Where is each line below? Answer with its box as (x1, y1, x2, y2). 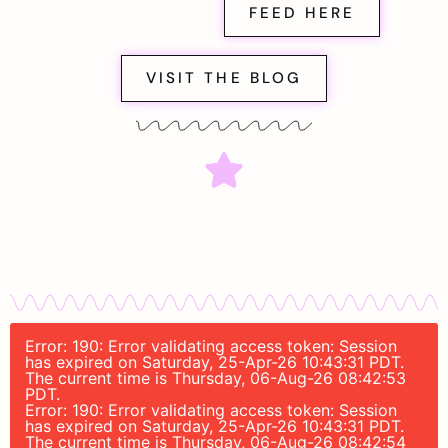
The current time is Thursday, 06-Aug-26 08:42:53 (25, 368, 406, 389)
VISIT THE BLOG (146, 67, 302, 88)
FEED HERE (249, 2, 356, 23)
